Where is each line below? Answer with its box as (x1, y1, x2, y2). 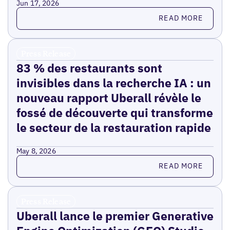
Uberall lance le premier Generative (16, 207, 214, 223)
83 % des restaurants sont (16, 60, 162, 75)
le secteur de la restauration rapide (16, 119, 211, 135)
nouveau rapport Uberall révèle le (16, 89, 201, 105)
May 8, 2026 (16, 146, 56, 156)
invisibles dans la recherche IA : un (16, 74, 211, 90)
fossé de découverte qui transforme (16, 104, 213, 120)
